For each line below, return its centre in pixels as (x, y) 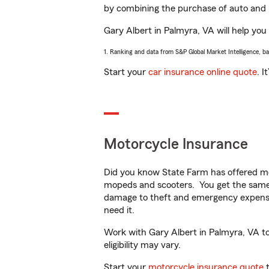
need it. (120, 210)
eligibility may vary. (142, 245)
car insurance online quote (203, 72)
